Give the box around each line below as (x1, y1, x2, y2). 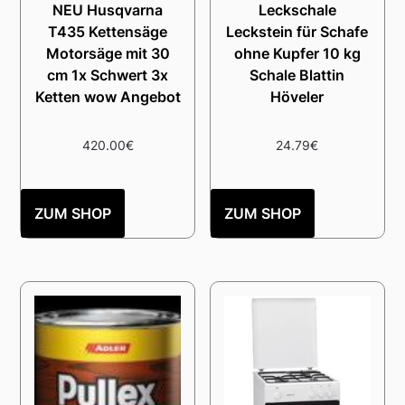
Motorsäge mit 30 (45, 43, 170, 62)
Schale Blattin (250, 65, 345, 84)
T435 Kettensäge (48, 22, 168, 41)
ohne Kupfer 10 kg (233, 43, 361, 62)
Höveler (270, 87, 325, 106)
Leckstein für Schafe (226, 22, 369, 41)
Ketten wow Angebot (34, 87, 181, 106)
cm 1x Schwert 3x (47, 65, 169, 84)
